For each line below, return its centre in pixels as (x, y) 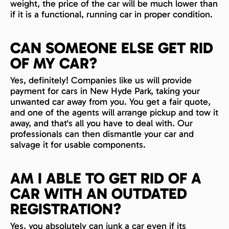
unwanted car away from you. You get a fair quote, (110, 101)
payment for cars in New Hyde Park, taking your (105, 91)
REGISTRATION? (66, 209)
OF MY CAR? (54, 63)
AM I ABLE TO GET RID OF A (106, 178)
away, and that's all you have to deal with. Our (101, 123)
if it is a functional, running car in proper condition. (111, 14)
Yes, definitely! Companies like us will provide (101, 80)
